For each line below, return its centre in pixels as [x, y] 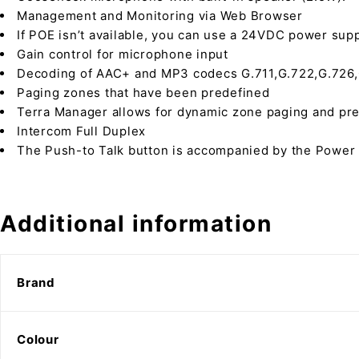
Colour [38, 339]
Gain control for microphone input [123, 54]
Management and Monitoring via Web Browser [160, 16]
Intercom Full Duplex [81, 131]
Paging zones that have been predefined [143, 93]
